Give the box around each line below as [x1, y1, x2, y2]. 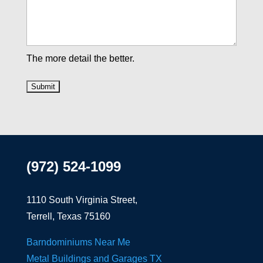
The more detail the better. [26, 53, 134, 64]
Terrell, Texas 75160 [26, 211, 110, 222]
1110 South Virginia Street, [26, 195, 137, 205]
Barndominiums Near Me [26, 237, 130, 248]
